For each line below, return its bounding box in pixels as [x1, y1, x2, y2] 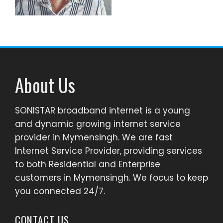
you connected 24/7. [15, 185, 105, 197]
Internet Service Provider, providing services [15, 145, 202, 157]
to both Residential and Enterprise [15, 158, 160, 170]
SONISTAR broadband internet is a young [15, 105, 190, 116]
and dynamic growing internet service [15, 118, 181, 130]
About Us [15, 71, 75, 99]
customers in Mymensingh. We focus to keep [15, 172, 208, 184]
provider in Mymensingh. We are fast [15, 131, 173, 143]
